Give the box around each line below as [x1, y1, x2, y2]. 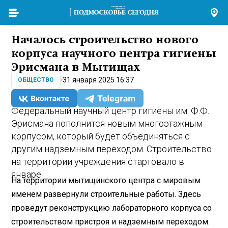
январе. [11, 169, 43, 180]
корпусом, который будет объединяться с [11, 131, 190, 142]
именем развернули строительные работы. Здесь [11, 189, 202, 199]
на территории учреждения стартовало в [11, 156, 185, 167]
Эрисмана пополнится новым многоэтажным [11, 118, 203, 129]
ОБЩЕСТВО [18, 76, 54, 84]
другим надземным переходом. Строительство [11, 144, 212, 155]
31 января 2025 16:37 [63, 75, 134, 84]
